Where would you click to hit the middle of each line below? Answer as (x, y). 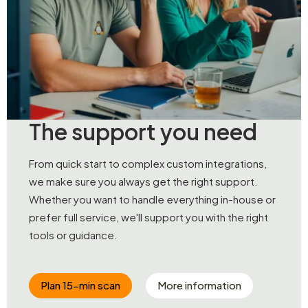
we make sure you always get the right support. (143, 181)
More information (200, 285)
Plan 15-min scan (80, 285)
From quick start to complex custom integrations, (148, 163)
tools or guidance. (73, 234)
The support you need (143, 131)
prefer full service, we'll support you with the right (148, 217)
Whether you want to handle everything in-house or (152, 199)
